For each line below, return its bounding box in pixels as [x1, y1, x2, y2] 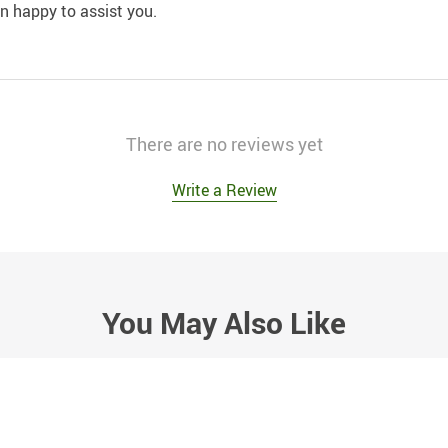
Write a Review [171, 178, 277, 201]
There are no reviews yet [125, 131, 323, 156]
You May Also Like [102, 301, 346, 343]
